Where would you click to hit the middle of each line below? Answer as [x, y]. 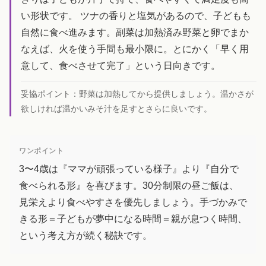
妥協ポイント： [50, 94]
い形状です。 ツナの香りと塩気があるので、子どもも [136, 15]
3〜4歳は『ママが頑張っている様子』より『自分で [129, 169]
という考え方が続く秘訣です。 [85, 236]
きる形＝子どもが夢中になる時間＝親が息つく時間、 [133, 219]
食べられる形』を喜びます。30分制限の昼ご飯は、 [129, 186]
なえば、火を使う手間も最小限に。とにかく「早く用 [135, 49]
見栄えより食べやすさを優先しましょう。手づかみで [133, 202]
